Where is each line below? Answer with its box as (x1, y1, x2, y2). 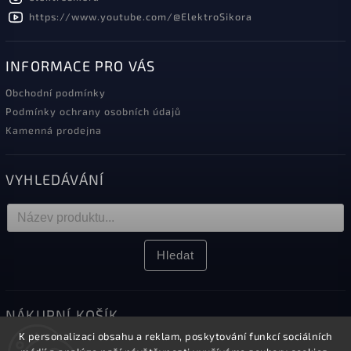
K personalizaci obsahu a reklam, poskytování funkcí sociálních (18, 330, 333, 342)
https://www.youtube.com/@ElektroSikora (29, 9, 252, 23)
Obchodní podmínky (5, 85, 106, 99)
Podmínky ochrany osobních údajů (5, 104, 181, 118)
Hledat (157, 248, 194, 262)
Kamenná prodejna (5, 123, 102, 136)
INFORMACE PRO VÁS (5, 56, 156, 74)
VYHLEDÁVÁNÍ (5, 170, 105, 188)
